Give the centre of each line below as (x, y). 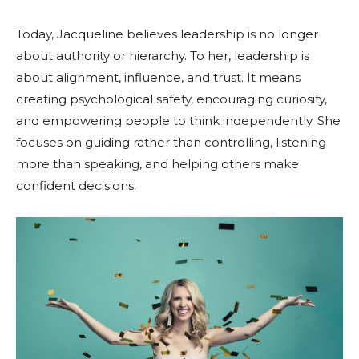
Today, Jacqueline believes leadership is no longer (167, 34)
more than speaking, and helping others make (157, 163)
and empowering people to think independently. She (178, 120)
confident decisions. (76, 185)
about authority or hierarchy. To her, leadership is (163, 55)
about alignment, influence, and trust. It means (158, 77)
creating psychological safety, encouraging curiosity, (171, 99)
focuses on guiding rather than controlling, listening (171, 142)
